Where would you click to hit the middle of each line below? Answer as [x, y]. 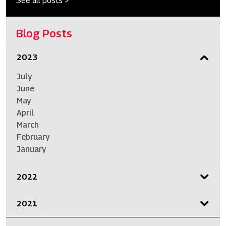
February [33, 137]
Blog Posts [44, 33]
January [32, 149]
